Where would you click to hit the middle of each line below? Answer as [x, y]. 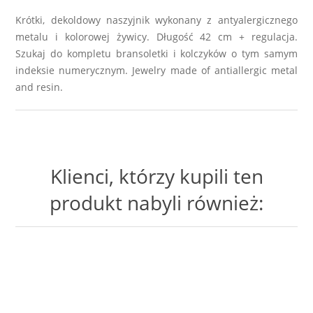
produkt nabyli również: [156, 202]
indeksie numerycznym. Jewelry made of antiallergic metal [156, 70]
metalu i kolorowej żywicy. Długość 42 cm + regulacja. [156, 36]
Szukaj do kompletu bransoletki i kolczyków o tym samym [156, 53]
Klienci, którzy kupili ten [156, 176]
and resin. [39, 87]
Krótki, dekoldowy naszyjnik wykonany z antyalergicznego [156, 20]
